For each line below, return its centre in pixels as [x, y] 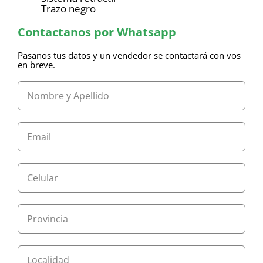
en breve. [36, 65]
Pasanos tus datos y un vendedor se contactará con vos [129, 55]
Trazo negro [68, 9]
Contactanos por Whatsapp [97, 32]
